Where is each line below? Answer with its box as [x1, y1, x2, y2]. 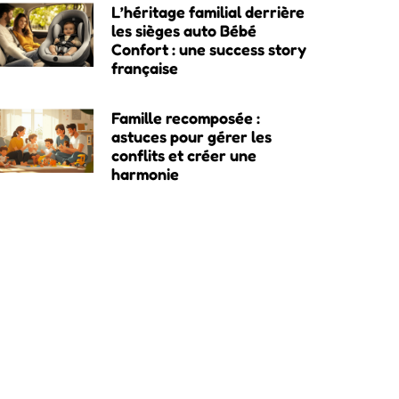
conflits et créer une [110, 144, 256, 165]
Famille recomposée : [110, 107, 260, 127]
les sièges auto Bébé [110, 20, 256, 40]
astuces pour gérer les [110, 126, 272, 146]
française [110, 57, 178, 77]
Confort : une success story [110, 38, 306, 59]
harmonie [110, 163, 179, 183]
